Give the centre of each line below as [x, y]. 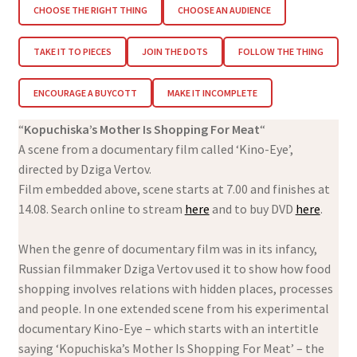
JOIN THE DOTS [175, 52]
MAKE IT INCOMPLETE [212, 93]
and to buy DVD [252, 208]
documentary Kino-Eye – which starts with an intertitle [168, 328]
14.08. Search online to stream [101, 208]
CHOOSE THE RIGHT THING [90, 10]
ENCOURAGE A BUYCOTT [85, 93]
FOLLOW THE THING [280, 52]
